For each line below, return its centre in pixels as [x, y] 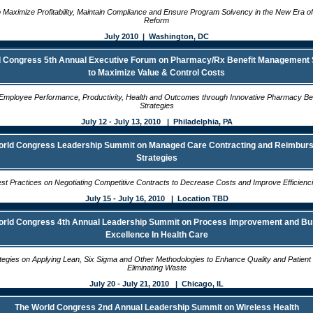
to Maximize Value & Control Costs [156, 73]
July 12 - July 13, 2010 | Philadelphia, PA [156, 122]
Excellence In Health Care [156, 235]
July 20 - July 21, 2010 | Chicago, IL [156, 284]
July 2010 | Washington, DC [156, 36]
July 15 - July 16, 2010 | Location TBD [156, 198]
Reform [156, 20]
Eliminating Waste [156, 268]
